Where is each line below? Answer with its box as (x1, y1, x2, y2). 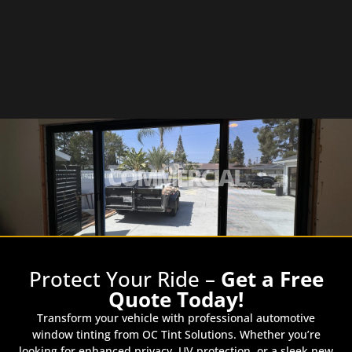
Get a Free (220, 265, 324, 294)
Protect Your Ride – (28, 265, 221, 294)
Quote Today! (108, 285, 244, 314)
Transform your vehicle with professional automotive (37, 310, 315, 326)
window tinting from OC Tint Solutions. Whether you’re (31, 327, 321, 343)
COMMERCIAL (108, 162, 244, 193)
